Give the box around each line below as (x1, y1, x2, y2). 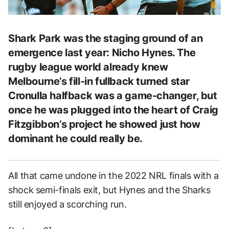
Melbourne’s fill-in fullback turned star (8, 75, 190, 87)
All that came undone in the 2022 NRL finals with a (8, 170, 219, 181)
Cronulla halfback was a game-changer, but (8, 89, 217, 102)
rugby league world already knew (8, 60, 168, 73)
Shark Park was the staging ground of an (8, 32, 203, 44)
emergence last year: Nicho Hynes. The (8, 46, 196, 59)
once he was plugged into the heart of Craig (8, 103, 218, 116)
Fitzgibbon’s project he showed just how (8, 118, 200, 130)
